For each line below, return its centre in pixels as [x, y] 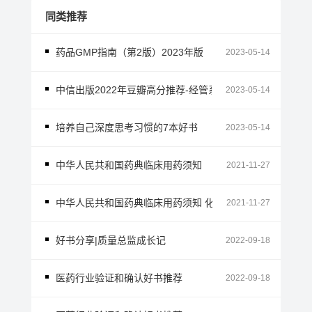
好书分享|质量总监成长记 [110, 240]
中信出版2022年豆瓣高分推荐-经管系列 [141, 89]
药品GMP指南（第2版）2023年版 [129, 52]
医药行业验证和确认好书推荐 [119, 278]
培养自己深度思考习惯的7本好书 [126, 127]
